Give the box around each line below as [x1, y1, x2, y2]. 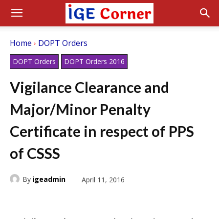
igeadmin [32, 174, 66, 184]
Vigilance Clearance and [10, 78, 169, 96]
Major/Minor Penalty [10, 100, 151, 118]
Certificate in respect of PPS [10, 122, 194, 140]
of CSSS [10, 144, 60, 162]
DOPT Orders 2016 [64, 57, 125, 66]
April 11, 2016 [82, 175, 125, 184]
